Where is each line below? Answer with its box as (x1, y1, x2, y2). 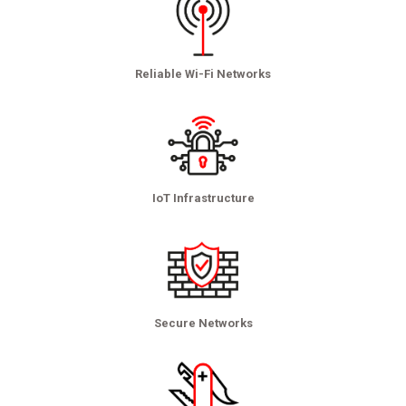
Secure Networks (153, 316, 253, 331)
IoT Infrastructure (151, 191, 255, 206)
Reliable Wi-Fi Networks (135, 66, 271, 81)
